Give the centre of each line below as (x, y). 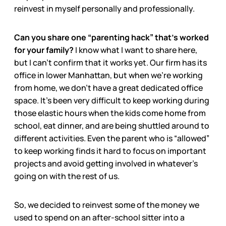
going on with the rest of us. (67, 176)
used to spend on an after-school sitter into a (99, 217)
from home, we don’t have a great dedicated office (108, 88)
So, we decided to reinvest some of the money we (107, 205)
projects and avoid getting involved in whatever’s (106, 163)
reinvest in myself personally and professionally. (104, 8)
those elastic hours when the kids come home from (110, 113)
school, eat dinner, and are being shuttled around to (112, 125)
